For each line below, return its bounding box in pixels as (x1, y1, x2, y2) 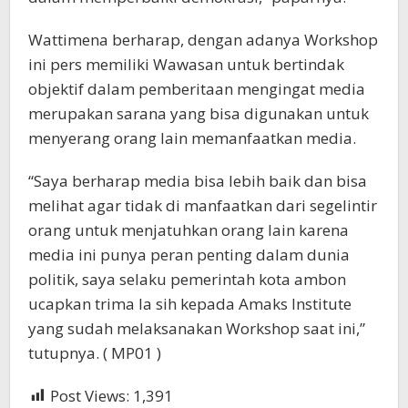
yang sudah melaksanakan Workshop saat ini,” (28, 318, 365, 339)
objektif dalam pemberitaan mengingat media (28, 78, 365, 99)
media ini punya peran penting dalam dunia (28, 244, 350, 265)
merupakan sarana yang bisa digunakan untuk (28, 103, 369, 124)
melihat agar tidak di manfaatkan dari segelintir (28, 195, 377, 216)
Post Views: (50, 385, 129, 406)
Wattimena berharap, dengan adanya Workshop (28, 29, 378, 50)
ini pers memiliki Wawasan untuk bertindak (28, 54, 344, 75)
